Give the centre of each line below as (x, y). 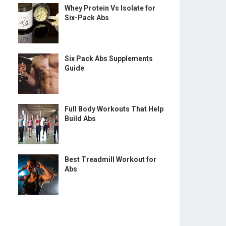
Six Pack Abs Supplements (109, 59)
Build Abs (80, 119)
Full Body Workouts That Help (114, 109)
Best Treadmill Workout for (110, 159)
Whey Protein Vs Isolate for (110, 8)
